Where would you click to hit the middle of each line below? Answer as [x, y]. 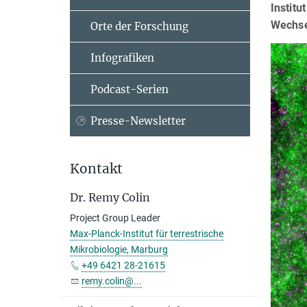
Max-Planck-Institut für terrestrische [147, 234]
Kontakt [96, 169]
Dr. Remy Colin [110, 197]
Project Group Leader [115, 218]
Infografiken [122, 58]
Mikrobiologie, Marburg [119, 249]
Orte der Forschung [139, 26]
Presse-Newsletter [138, 121]
